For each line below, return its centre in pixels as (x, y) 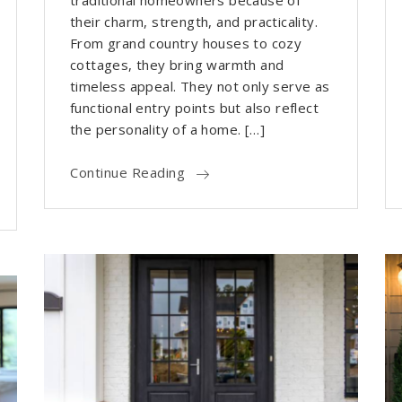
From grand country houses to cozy (186, 44)
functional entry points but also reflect (194, 108)
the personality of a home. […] (167, 130)
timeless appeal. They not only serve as (200, 87)
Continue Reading (127, 173)
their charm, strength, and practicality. (194, 22)
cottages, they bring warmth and (177, 65)
